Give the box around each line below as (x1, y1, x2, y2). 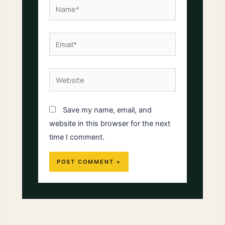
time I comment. (49, 133, 105, 142)
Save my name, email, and (63, 105, 152, 115)
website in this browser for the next (49, 119, 171, 129)
